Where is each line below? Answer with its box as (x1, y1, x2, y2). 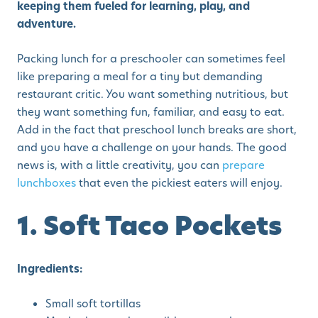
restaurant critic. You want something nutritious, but (17, 87, 288, 102)
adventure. (17, 16, 76, 32)
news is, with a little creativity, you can (17, 158, 222, 173)
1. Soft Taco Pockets (17, 208, 282, 244)
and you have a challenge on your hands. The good (17, 140, 287, 155)
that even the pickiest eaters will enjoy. (76, 175, 283, 191)
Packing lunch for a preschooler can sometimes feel (17, 51, 285, 67)
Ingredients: (17, 261, 82, 277)
